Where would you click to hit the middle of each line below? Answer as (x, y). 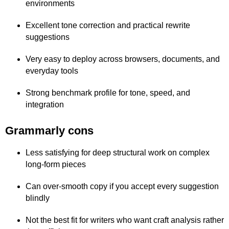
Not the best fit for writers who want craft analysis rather (125, 220)
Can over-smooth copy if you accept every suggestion (122, 186)
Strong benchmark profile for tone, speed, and (108, 93)
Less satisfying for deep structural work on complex (118, 153)
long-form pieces (56, 164)
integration (45, 105)
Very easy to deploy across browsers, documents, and (123, 59)
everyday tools (52, 71)
